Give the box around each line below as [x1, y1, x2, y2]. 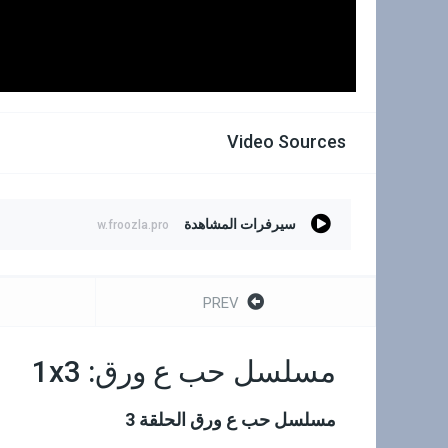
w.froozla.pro [97, 217, 169, 232]
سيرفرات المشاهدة [184, 215, 296, 232]
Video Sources [227, 130, 346, 152]
